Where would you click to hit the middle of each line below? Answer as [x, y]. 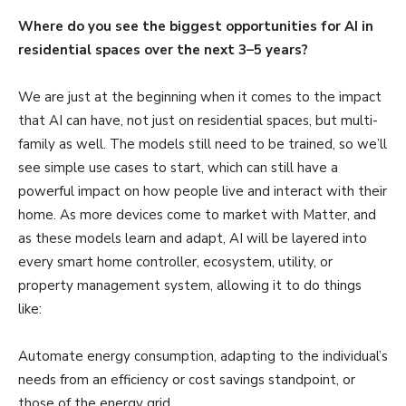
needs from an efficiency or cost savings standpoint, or [187, 380]
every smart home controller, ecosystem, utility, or [175, 262]
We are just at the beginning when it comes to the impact [200, 97]
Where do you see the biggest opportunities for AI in [196, 27]
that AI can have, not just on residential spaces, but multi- [198, 121]
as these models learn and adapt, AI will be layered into [193, 239]
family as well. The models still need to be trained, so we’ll [203, 145]
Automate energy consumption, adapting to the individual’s [203, 357]
